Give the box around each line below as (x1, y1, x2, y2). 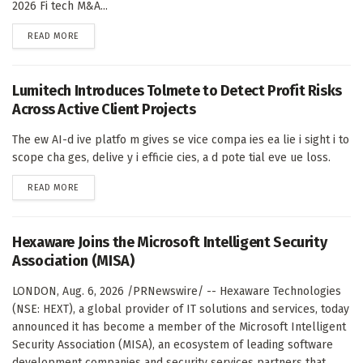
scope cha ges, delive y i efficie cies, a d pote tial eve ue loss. (12, 150, 331, 164)
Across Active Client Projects (12, 100, 196, 118)
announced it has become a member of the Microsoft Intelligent (12, 319, 346, 334)
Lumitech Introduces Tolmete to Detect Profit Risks (12, 81, 343, 100)
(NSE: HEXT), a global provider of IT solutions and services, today (12, 301, 349, 316)
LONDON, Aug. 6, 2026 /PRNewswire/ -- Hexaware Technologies (12, 284, 341, 298)
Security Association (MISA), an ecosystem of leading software (12, 337, 333, 352)
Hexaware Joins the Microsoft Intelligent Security (12, 233, 327, 251)
